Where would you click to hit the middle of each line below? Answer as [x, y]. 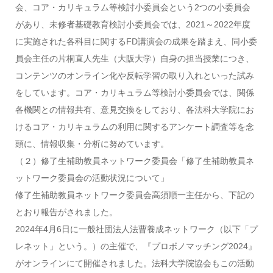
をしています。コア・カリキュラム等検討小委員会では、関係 [134, 93]
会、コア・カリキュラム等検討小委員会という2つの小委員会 [133, 7]
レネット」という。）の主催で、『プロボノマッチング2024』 [136, 246]
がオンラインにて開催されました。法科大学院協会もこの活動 [134, 263]
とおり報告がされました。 [66, 212]
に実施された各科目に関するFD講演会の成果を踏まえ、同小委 [136, 41]
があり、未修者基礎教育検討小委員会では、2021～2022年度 [133, 24]
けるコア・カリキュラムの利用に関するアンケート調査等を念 [134, 127]
